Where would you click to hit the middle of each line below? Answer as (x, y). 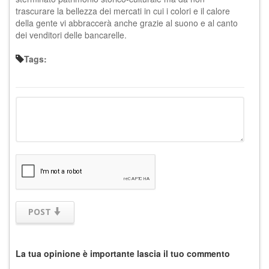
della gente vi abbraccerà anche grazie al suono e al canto (127, 23)
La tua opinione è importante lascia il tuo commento (123, 253)
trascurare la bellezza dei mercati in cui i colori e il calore (123, 11)
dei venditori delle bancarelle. (71, 35)
